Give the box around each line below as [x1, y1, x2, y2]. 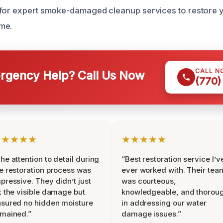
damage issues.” [121, 209, 181, 219]
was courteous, [121, 176, 176, 186]
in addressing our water [121, 198, 207, 208]
